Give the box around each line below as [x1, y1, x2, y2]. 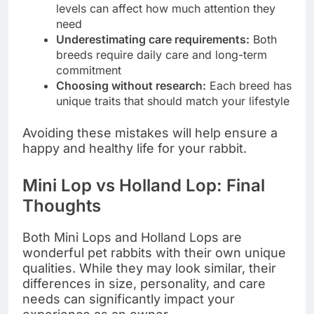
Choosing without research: [56, 78, 206, 93]
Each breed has [206, 78, 292, 93]
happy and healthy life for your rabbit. [22, 140, 247, 156]
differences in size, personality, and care [22, 275, 266, 291]
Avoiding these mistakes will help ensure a [22, 125, 278, 140]
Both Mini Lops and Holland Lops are [22, 229, 242, 245]
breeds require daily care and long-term [56, 47, 267, 62]
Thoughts [22, 195, 101, 216]
